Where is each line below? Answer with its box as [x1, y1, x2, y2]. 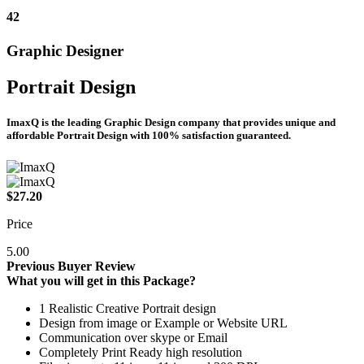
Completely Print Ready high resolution [39, 344, 242, 359]
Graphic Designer [6, 41, 123, 59]
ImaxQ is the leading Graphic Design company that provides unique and [6, 115, 336, 128]
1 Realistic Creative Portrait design [39, 301, 216, 315]
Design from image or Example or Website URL [39, 315, 288, 330]
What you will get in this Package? [6, 273, 196, 288]
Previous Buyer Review [6, 258, 136, 273]
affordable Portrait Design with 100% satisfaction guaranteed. [6, 128, 291, 141]
